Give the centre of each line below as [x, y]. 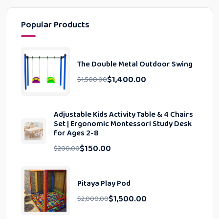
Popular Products [55, 25]
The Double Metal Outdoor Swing [135, 64]
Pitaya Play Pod [104, 184]
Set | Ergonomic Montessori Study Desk [123, 124]
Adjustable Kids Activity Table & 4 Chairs [124, 115]
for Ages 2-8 [77, 133]
